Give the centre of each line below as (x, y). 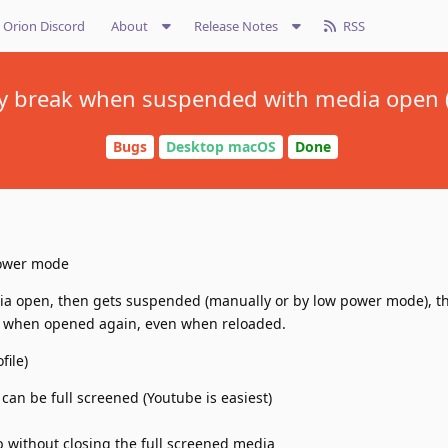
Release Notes (236, 26)
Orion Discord (44, 26)
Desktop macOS (220, 147)
